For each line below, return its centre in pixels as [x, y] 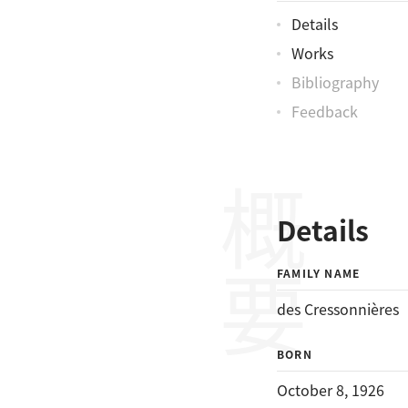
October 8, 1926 [331, 390]
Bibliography [335, 82]
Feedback [325, 111]
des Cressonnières [338, 309]
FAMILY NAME [319, 273]
